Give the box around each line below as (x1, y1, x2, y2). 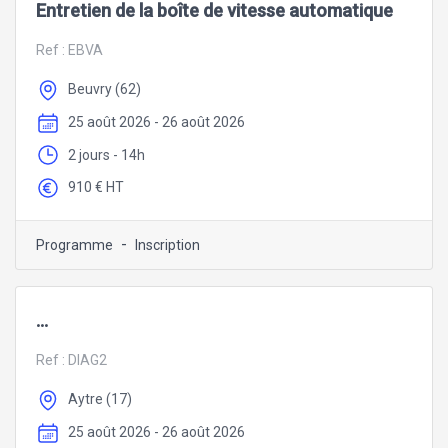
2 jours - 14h (68, 146, 145, 163)
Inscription (135, 237, 200, 254)
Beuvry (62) (68, 81, 141, 98)
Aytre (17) (68, 391, 132, 408)
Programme (36, 237, 113, 254)
